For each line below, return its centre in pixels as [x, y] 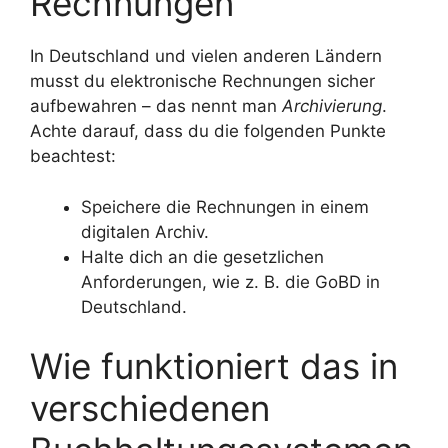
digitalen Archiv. [145, 231]
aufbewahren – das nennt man [156, 106]
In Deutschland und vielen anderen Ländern [206, 56]
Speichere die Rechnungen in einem [225, 206]
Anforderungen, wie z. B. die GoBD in [230, 281]
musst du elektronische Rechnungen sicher [202, 81]
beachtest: [73, 156]
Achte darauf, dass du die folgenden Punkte [208, 131]
